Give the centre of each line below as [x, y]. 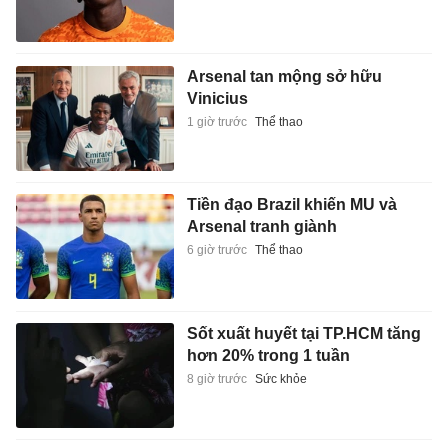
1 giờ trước [216, 121]
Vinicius [217, 98]
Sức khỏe [280, 378]
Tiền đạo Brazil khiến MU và [291, 205]
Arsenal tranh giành [261, 227]
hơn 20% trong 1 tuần [268, 355]
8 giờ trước [216, 378]
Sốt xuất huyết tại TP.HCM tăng [303, 333]
